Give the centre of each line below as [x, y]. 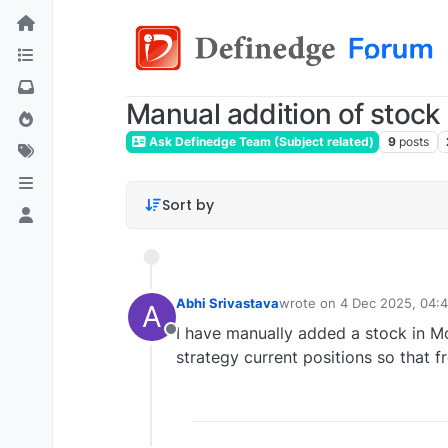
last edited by [320, 311]
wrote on [309, 303]
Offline [195, 340]
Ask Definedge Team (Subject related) [260, 142]
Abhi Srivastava [227, 303]
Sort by [187, 205]
